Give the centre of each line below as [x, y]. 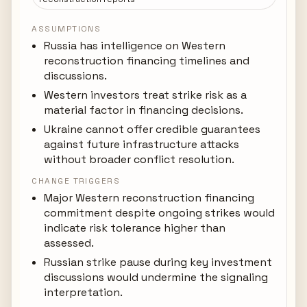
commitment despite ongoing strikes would [160, 213]
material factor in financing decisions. [144, 110]
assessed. [69, 243]
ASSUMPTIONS [66, 29]
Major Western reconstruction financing [149, 198]
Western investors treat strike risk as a [146, 95]
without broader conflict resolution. [139, 159]
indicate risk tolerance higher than [135, 228]
